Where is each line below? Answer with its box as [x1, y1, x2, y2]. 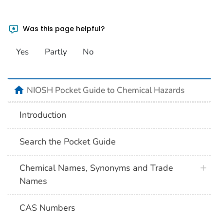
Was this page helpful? [21, 23, 105, 34]
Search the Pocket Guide [19, 135, 116, 147]
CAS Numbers [19, 201, 76, 214]
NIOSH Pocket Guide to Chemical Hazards [27, 84, 184, 96]
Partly [44, 46, 67, 58]
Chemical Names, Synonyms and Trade [19, 162, 174, 174]
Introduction [19, 109, 67, 121]
